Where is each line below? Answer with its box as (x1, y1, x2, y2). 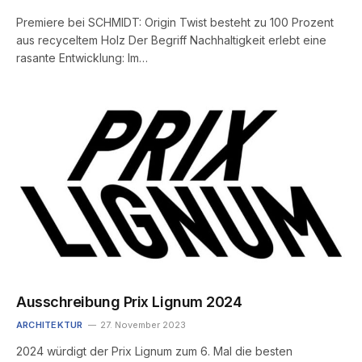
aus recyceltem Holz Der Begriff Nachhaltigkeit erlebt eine (16, 33, 326, 48)
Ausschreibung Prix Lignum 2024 (16, 293, 242, 310)
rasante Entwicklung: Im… (16, 51, 148, 65)
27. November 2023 (100, 318, 187, 330)
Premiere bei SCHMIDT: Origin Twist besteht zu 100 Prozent (16, 15, 334, 30)
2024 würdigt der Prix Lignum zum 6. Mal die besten (16, 343, 293, 358)
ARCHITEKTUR (16, 318, 83, 330)
